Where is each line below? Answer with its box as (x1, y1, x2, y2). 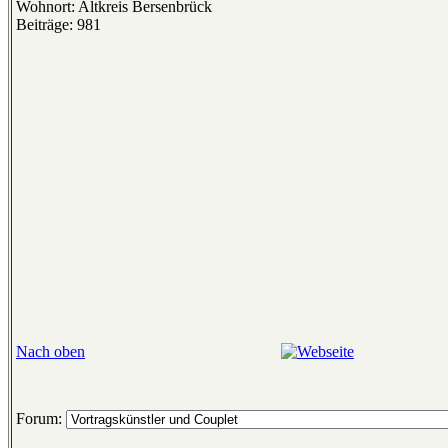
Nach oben (16, 343, 85, 361)
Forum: (16, 410, 66, 428)
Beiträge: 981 (16, 16, 101, 34)
